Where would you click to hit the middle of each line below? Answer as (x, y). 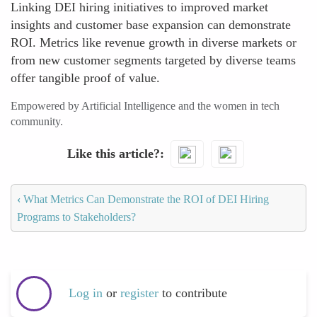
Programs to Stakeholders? (76, 217)
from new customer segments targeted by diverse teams (153, 60)
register (141, 293)
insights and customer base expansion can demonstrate (151, 25)
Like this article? (113, 153)
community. (37, 121)
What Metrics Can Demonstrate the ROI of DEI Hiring (145, 199)
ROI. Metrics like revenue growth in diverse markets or (154, 42)
